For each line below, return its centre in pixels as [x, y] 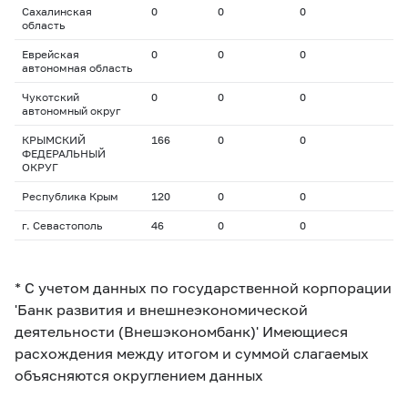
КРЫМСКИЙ [54, 140]
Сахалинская [57, 11]
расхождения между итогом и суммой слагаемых [192, 353]
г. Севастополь [62, 225]
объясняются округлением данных [139, 375]
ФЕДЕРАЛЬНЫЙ [64, 153]
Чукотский [51, 97]
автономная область [77, 68]
